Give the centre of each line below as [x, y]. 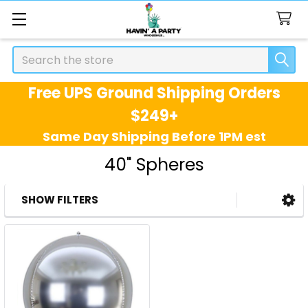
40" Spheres [154, 165]
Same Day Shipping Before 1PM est [154, 136]
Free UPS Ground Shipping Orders [154, 93]
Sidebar [58, 221]
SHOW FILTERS [60, 200]
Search [32, 54]
